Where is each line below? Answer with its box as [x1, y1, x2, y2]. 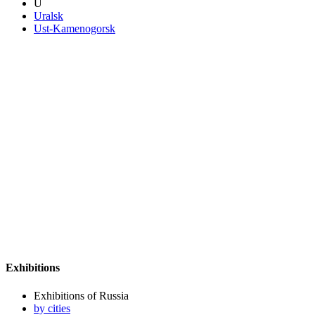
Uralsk [34, 9, 63, 22]
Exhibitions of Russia [34, 289, 129, 302]
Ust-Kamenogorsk [34, 22, 115, 34]
